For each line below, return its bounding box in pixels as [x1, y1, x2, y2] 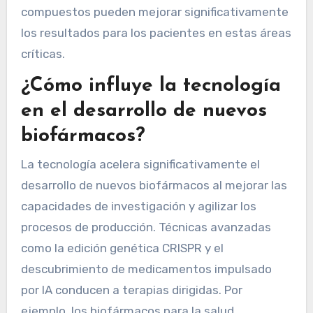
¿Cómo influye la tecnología [20, 76, 281, 96]
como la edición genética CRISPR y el [20, 240, 224, 255]
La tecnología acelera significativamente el [20, 156, 260, 171]
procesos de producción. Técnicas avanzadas [20, 219, 271, 234]
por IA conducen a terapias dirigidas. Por [20, 282, 242, 297]
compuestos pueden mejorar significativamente [20, 5, 289, 20]
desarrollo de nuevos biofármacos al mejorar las [20, 177, 287, 192]
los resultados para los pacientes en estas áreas [20, 26, 291, 41]
